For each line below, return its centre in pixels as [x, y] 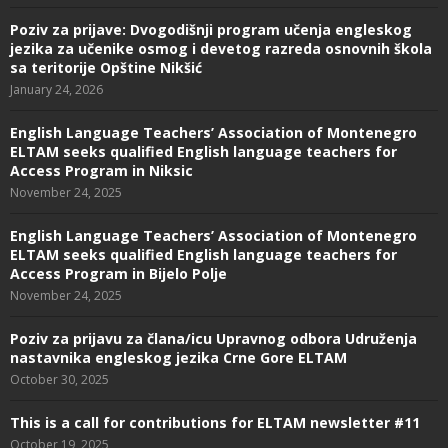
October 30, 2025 [59, 379]
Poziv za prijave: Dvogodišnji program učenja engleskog [211, 29]
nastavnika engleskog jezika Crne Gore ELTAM [178, 357]
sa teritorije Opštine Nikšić [106, 67]
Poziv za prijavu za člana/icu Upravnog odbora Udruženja [213, 338]
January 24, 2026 [56, 89]
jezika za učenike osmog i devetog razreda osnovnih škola [221, 48]
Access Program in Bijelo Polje [118, 273]
